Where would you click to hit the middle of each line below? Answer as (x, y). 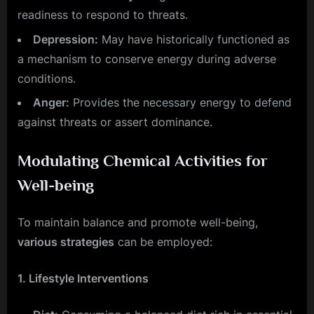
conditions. (47, 78)
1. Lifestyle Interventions (83, 278)
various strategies (66, 241)
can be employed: (163, 241)
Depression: (66, 39)
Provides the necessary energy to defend (180, 103)
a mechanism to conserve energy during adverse (147, 59)
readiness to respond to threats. (103, 15)
